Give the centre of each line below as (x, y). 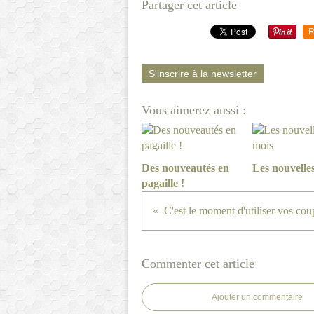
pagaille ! (163, 183)
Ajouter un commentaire (257, 297)
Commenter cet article (198, 263)
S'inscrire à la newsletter (203, 73)
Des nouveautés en (185, 168)
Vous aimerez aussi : (194, 110)
